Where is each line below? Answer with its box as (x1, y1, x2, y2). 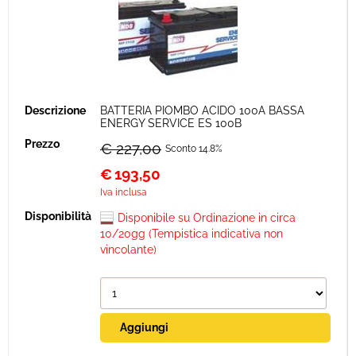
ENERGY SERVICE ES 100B (100, 117, 242, 130)
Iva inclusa (100, 187, 147, 198)
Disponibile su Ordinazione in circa (118, 211, 296, 224)
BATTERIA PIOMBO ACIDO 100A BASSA (100, 104, 304, 117)
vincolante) (100, 243, 157, 256)
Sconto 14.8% (165, 143, 222, 154)
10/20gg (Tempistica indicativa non (100, 227, 283, 240)
